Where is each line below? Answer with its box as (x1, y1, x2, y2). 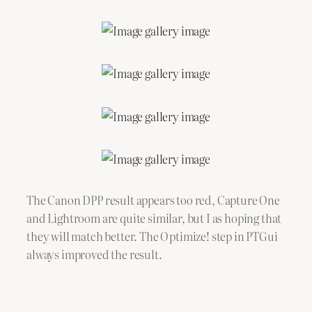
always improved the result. (26, 246, 162, 263)
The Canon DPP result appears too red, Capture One (26, 192, 280, 209)
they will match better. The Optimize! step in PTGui (26, 228, 278, 245)
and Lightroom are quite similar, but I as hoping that (26, 210, 282, 227)
